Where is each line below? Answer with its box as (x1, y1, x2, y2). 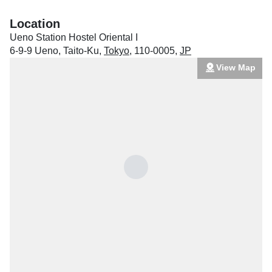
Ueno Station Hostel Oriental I (10, 32, 138, 42)
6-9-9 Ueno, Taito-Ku (10, 46, 99, 56)
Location (10, 17, 60, 30)
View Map (216, 62, 256, 72)
